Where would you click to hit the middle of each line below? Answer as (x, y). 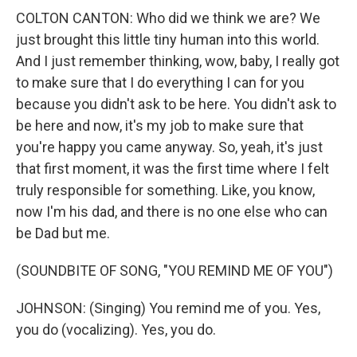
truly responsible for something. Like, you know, (165, 190)
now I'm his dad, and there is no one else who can (172, 212)
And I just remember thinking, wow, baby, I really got (178, 61)
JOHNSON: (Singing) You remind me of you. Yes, (168, 308)
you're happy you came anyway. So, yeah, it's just (169, 147)
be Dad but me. (63, 233)
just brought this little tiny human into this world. (168, 39)
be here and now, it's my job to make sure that (160, 126)
